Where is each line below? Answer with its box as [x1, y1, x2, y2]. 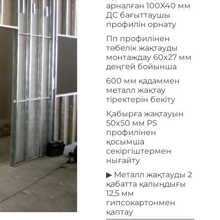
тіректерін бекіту [106, 95, 175, 104]
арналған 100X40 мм [106, 1, 191, 10]
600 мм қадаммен [106, 76, 180, 85]
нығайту [106, 156, 140, 165]
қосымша [106, 137, 144, 146]
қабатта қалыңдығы [106, 179, 186, 189]
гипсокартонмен [106, 198, 175, 207]
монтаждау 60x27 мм [106, 53, 192, 62]
